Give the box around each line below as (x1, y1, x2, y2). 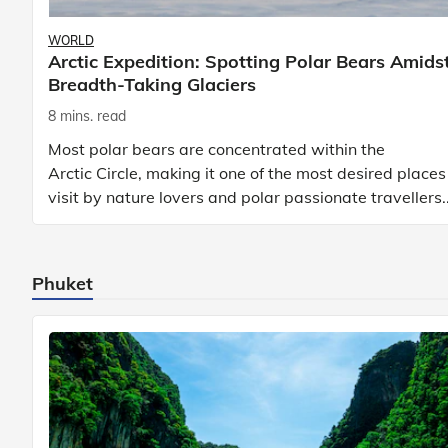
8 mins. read (48, 106, 126, 125)
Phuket (32, 271, 93, 295)
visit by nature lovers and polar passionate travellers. (48, 186, 446, 207)
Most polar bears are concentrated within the (48, 138, 385, 159)
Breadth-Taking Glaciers (48, 73, 256, 96)
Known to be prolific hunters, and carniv (48, 210, 342, 231)
